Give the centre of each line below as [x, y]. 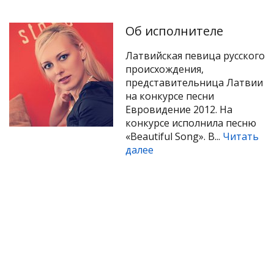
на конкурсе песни [170, 96]
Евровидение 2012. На [179, 109]
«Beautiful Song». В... [174, 136]
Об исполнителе [174, 31]
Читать [241, 136]
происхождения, [165, 69]
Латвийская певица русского [195, 56]
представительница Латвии [194, 83]
